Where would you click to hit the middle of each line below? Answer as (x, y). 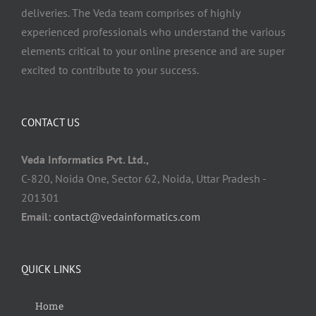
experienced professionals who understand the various (153, 32)
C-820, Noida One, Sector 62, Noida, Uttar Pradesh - (144, 178)
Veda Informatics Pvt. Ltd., (85, 159)
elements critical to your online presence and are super (153, 51)
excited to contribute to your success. (110, 70)
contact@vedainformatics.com (127, 217)
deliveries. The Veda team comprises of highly (130, 13)
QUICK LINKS (51, 269)
